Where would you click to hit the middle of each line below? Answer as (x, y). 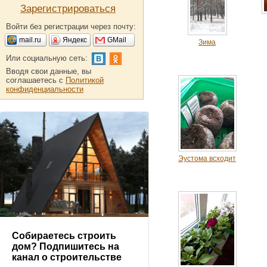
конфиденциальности (45, 89)
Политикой (85, 80)
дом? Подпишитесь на (66, 247)
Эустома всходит (207, 159)
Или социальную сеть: (47, 58)
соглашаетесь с (36, 80)
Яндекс (75, 40)
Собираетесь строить (64, 236)
